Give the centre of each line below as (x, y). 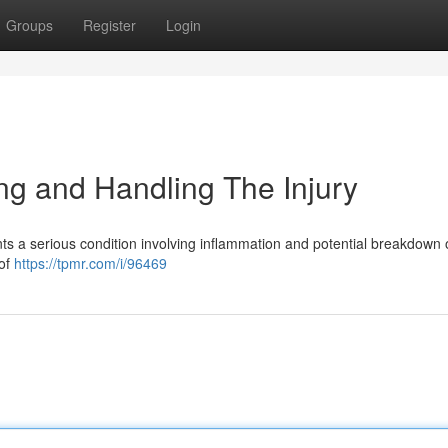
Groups (29, 25)
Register (109, 25)
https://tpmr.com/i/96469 (90, 263)
